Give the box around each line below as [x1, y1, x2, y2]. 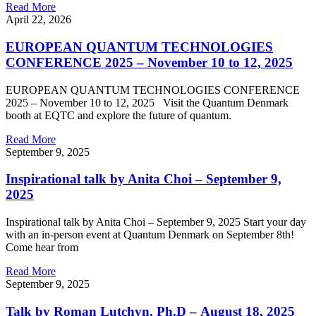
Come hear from [6, 241, 78, 253]
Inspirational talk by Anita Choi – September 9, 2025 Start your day [6, 215, 306, 228]
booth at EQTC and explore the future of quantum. [6, 109, 231, 121]
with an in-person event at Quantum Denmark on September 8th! [6, 228, 294, 241]
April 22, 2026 [6, 13, 71, 26]
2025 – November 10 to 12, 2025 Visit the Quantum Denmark [6, 96, 288, 109]
